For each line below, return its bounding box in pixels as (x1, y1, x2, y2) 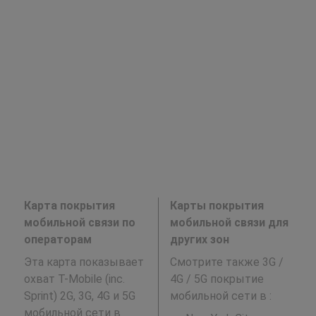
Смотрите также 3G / (169, 255, 284, 269)
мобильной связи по (23, 216, 135, 229)
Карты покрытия (169, 199, 264, 212)
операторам (23, 233, 92, 246)
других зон (169, 233, 229, 246)
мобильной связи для (169, 216, 288, 229)
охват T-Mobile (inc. (23, 272, 125, 286)
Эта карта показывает (23, 255, 144, 269)
